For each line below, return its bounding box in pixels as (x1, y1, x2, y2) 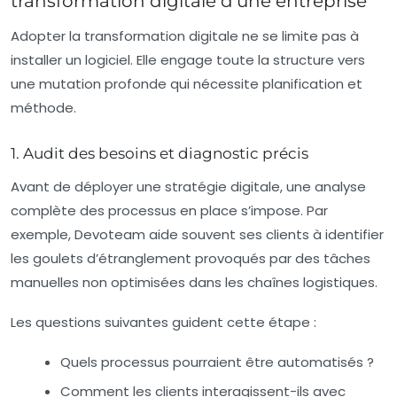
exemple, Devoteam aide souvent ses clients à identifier (11, 225, 384, 245)
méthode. (11, 98, 76, 118)
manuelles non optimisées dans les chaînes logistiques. (11, 273, 378, 292)
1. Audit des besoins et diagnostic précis (11, 144, 308, 163)
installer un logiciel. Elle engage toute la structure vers (11, 51, 365, 70)
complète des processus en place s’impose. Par (11, 201, 328, 221)
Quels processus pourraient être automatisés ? (60, 353, 374, 372)
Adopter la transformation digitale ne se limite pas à (11, 27, 359, 46)
